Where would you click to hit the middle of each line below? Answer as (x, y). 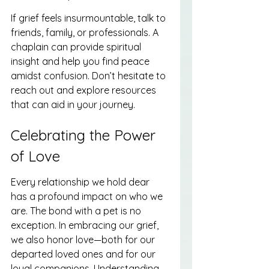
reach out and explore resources (85, 90)
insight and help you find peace (81, 61)
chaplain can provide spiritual (77, 47)
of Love (35, 156)
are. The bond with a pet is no (77, 210)
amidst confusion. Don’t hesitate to (89, 75)
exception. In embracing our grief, (86, 225)
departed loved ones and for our (84, 254)
